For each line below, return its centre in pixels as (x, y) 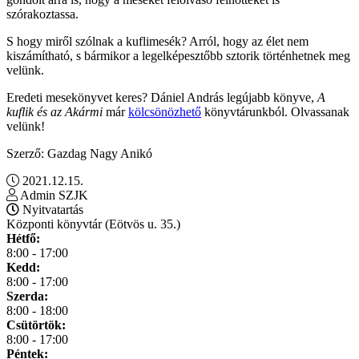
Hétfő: (23, 238)
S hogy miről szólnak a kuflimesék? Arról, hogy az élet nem (157, 41)
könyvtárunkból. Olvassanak (275, 111)
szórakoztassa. (42, 14)
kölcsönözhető (165, 111)
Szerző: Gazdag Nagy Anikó (79, 153)
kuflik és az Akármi (54, 111)
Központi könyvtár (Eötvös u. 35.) (93, 224)
